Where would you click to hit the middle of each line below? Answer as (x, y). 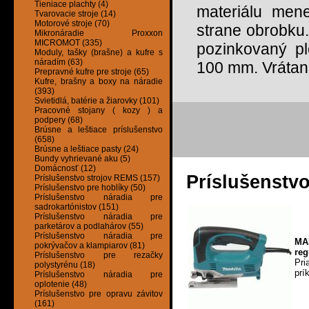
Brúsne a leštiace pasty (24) (87, 149)
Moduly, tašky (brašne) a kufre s (99, 53)
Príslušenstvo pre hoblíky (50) (90, 188)
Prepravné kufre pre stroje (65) (92, 72)
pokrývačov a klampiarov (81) (90, 246)
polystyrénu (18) (65, 265)
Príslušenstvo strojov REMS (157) (97, 178)
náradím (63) (59, 62)
